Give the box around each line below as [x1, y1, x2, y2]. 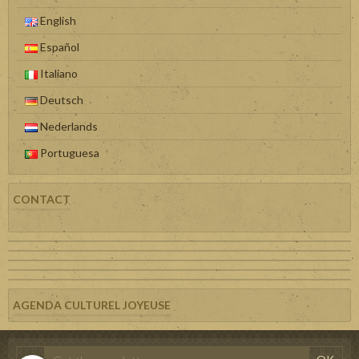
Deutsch [38, 93, 83, 107]
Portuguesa [38, 146, 99, 160]
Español [38, 40, 79, 54]
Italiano [38, 67, 78, 81]
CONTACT [13, 192, 71, 207]
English [38, 14, 76, 28]
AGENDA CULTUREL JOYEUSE [13, 298, 171, 313]
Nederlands [38, 119, 98, 134]
